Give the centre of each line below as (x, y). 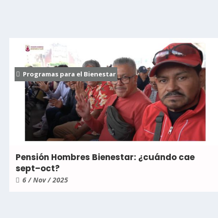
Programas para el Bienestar (69, 74)
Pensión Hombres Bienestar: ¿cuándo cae (105, 157)
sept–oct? (38, 168)
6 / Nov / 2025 (45, 180)
